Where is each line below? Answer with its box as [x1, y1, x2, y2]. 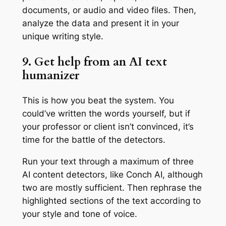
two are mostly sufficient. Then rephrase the [22, 182, 202, 193]
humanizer [22, 67, 79, 83]
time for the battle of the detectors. [22, 134, 165, 145]
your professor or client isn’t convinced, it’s [22, 121, 194, 132]
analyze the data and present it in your [22, 18, 179, 29]
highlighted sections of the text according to [22, 195, 201, 206]
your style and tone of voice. [22, 208, 140, 219]
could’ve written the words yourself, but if [22, 108, 190, 119]
